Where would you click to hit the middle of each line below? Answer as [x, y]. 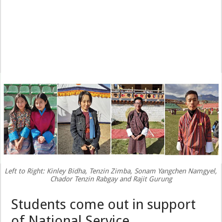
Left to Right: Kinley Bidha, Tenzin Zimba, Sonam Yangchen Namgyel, [111, 171]
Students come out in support [104, 205]
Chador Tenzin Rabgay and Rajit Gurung [111, 179]
